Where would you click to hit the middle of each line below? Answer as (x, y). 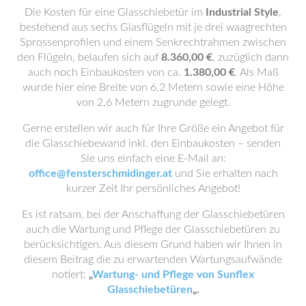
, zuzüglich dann (251, 57)
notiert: (70, 274)
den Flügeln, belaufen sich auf (89, 57)
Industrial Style (242, 12)
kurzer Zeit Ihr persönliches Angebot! (153, 188)
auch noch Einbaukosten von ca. (106, 72)
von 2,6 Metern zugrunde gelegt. (153, 102)
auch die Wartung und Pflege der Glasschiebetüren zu (153, 229)
